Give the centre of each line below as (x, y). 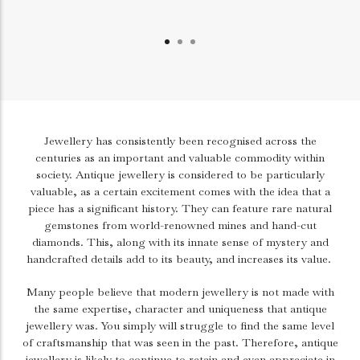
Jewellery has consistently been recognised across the (180, 141)
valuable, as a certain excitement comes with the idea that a (180, 191)
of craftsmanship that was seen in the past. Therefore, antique (180, 342)
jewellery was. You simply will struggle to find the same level (180, 325)
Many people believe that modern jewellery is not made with (180, 292)
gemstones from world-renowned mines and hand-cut (180, 225)
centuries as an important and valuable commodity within (180, 157)
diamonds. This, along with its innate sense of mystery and (180, 242)
